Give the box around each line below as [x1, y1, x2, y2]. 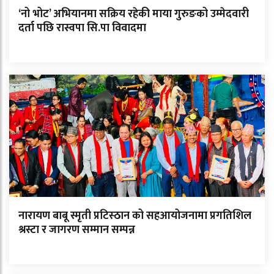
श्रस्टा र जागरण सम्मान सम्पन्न [18, 221, 135, 240]
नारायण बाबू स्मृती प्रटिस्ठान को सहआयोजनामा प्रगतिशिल [18, 207, 251, 226]
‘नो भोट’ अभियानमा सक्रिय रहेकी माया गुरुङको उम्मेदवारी [18, 5, 249, 24]
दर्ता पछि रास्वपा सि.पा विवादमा [18, 19, 146, 38]
